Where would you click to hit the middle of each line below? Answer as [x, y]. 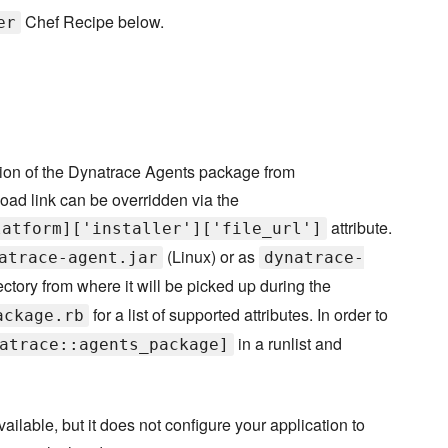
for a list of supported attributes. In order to [238, 315]
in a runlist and [288, 344]
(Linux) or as [211, 257]
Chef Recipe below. [92, 22]
